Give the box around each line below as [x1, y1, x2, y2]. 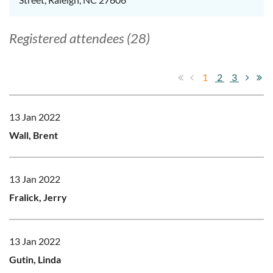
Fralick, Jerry [9, 191, 67, 203]
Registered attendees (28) [9, 29, 150, 46]
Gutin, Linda [9, 253, 61, 265]
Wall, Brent [9, 129, 58, 141]
